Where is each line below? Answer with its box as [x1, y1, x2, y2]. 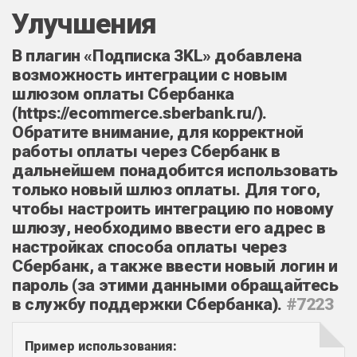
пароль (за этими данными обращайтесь [12, 275, 339, 295]
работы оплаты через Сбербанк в [12, 141, 280, 161]
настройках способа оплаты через [12, 237, 287, 257]
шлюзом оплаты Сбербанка [12, 84, 234, 104]
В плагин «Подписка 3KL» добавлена [12, 45, 302, 65]
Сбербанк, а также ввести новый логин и [12, 256, 338, 276]
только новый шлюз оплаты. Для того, [12, 179, 321, 199]
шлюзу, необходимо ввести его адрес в [12, 218, 326, 237]
